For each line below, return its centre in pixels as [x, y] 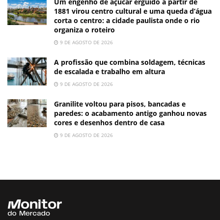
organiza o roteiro [84, 29]
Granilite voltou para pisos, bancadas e [120, 104]
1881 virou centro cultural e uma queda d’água [133, 11]
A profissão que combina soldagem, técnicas [130, 62]
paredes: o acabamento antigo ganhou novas [130, 113]
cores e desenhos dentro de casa [109, 122]
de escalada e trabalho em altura [110, 71]
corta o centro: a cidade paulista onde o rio [127, 20]
